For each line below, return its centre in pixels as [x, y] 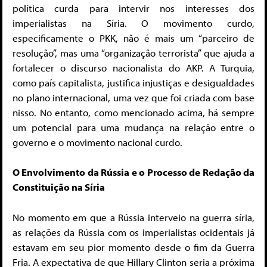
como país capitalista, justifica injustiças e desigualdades [133, 82]
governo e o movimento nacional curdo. [97, 142]
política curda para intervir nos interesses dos [133, 8]
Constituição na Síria [59, 187]
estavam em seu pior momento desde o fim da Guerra [133, 247]
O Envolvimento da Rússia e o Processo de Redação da [133, 172]
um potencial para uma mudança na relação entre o [133, 127]
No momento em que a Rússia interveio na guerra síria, [133, 217]
